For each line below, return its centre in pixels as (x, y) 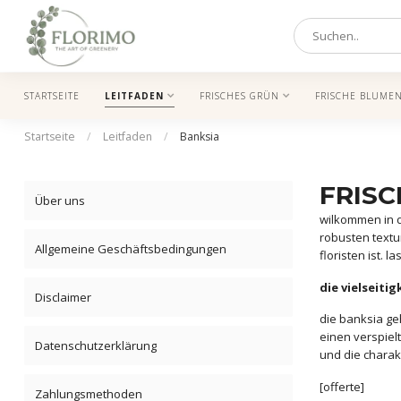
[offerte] (342, 386)
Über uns (60, 200)
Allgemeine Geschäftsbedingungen (131, 249)
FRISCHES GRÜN (239, 96)
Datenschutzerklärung (96, 346)
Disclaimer (63, 297)
